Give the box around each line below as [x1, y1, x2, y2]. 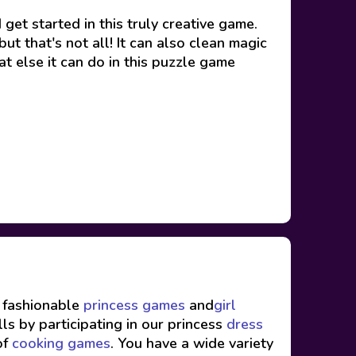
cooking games [12, 334, 110, 353]
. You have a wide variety [110, 334, 273, 353]
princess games [79, 296, 185, 315]
